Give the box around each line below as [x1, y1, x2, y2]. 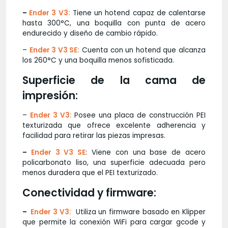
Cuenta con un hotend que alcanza [79, 45, 206, 55]
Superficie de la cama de [22, 73, 206, 88]
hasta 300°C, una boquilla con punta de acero [22, 18, 206, 28]
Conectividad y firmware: [22, 185, 156, 200]
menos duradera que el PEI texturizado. [22, 168, 158, 178]
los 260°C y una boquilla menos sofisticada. [22, 55, 174, 66]
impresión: [22, 89, 78, 103]
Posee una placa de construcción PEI [74, 110, 206, 120]
